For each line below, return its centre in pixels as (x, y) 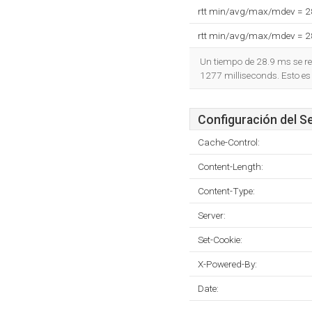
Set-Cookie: (220, 240)
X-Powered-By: (227, 264)
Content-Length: (231, 166)
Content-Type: (226, 191)
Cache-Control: (229, 142)
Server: (212, 215)
